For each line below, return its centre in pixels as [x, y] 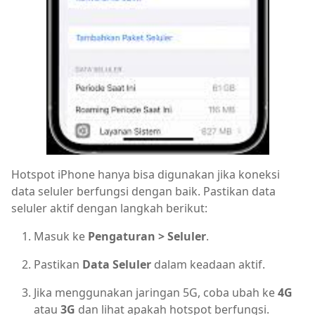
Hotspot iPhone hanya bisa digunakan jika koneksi [146, 174]
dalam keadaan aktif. [208, 264]
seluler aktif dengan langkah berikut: [109, 208]
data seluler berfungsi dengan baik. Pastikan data [143, 191]
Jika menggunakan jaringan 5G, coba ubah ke [156, 292]
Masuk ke [61, 236]
